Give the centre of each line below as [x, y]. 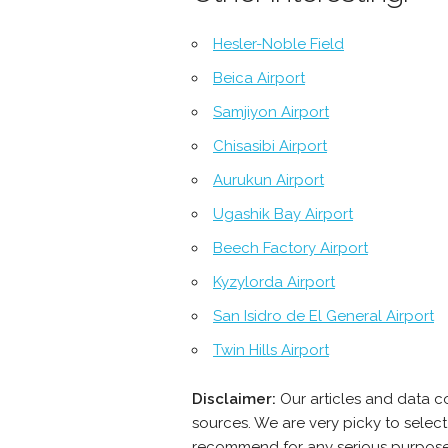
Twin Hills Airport [271, 350]
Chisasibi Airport [270, 146]
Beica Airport [259, 78]
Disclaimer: [234, 399]
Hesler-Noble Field [278, 44]
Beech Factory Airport [290, 248]
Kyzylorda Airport [274, 282]
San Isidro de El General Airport [323, 316]
